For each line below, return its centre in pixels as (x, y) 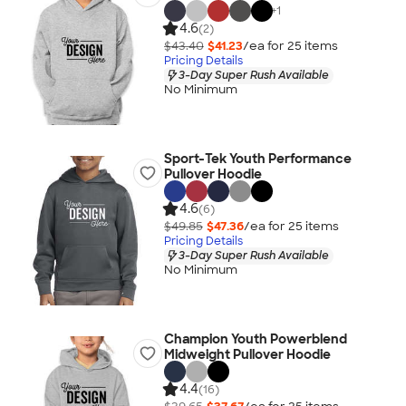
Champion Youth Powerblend (255, 339)
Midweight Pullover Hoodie (247, 354)
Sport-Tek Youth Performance (257, 159)
